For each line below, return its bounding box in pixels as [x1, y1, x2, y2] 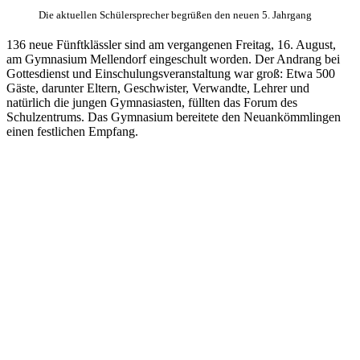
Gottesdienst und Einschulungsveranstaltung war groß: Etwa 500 [6, 67, 335, 81]
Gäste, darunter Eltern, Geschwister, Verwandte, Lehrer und [6, 81, 309, 96]
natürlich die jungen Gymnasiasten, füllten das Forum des [6, 96, 297, 110]
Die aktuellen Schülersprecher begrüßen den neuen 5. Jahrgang [39, 9, 312, 22]
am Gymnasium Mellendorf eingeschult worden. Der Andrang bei [6, 52, 340, 67]
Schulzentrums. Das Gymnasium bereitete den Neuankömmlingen [6, 110, 341, 125]
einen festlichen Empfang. [6, 125, 138, 139]
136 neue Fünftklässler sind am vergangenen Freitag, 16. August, [6, 38, 336, 52]
